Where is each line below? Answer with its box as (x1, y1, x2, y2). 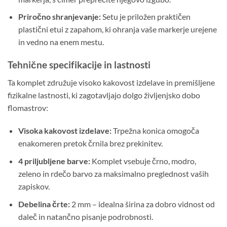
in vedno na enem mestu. (18, 37, 104, 47)
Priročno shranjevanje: (18, 12, 101, 22)
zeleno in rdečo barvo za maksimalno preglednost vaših (18, 168, 209, 178)
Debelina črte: (18, 199, 70, 209)
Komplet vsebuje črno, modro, (90, 156, 196, 166)
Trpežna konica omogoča (111, 126, 199, 136)
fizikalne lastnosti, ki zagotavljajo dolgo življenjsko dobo (8, 90, 200, 100)
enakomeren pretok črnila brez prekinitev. (18, 138, 163, 148)
